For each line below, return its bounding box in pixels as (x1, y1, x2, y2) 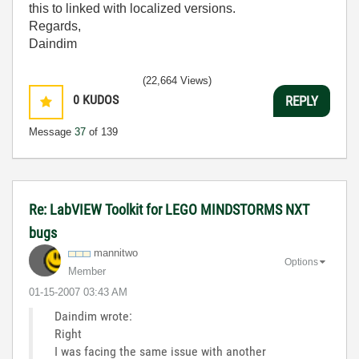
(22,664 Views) (143, 75, 212, 87)
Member (68, 265, 106, 277)
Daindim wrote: (54, 309, 132, 324)
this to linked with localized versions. (29, 2, 236, 15)
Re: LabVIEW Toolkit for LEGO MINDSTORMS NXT (29, 201, 309, 218)
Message (29, 126, 75, 138)
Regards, (29, 19, 81, 33)
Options (284, 256, 318, 268)
